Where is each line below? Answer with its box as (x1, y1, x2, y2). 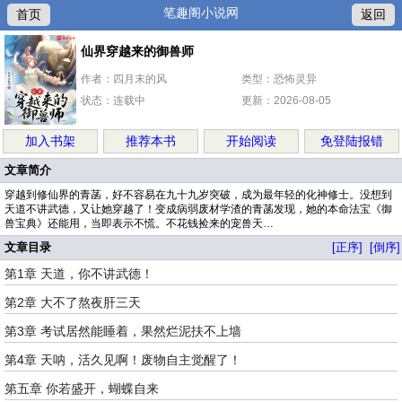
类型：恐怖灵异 (241, 73, 317, 85)
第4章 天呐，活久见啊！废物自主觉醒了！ (4, 353, 241, 367)
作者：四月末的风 (81, 73, 167, 85)
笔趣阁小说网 (163, 5, 239, 20)
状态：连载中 (81, 94, 145, 107)
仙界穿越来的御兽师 (81, 44, 194, 58)
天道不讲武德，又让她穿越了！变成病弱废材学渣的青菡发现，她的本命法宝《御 (4, 203, 392, 215)
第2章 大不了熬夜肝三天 (4, 295, 141, 310)
